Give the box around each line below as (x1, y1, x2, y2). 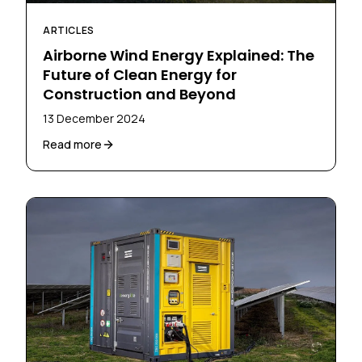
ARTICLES (43, 23, 95, 38)
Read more (43, 137, 102, 153)
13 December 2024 (43, 111, 145, 127)
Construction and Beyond (43, 84, 236, 105)
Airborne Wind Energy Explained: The (43, 45, 314, 66)
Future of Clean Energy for (43, 65, 237, 86)
